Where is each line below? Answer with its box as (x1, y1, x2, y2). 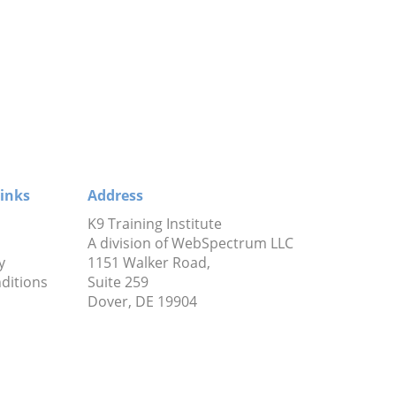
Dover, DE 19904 (87, 291, 197, 311)
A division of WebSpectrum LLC (87, 232, 293, 253)
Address (87, 185, 143, 205)
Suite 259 (87, 271, 148, 292)
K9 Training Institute (87, 213, 222, 233)
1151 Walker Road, (87, 252, 210, 272)
